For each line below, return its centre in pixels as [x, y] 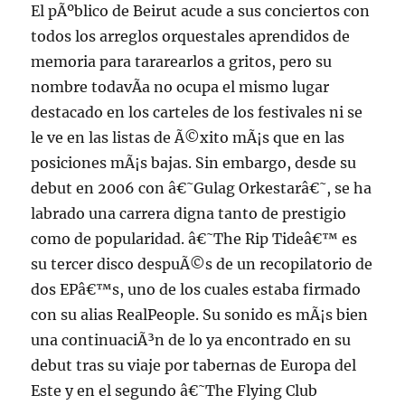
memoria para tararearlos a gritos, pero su [182, 61]
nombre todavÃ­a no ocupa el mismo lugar [180, 87]
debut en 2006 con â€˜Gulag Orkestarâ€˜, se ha [202, 188]
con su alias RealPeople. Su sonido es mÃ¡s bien [200, 315]
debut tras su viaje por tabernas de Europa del [194, 365]
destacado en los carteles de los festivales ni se [197, 112]
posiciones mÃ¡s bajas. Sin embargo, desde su [194, 163]
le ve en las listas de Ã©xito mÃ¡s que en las [188, 137]
